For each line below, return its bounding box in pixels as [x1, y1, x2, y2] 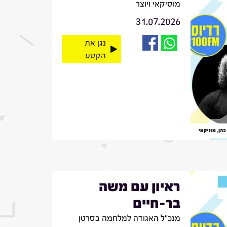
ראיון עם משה [98, 178, 180, 195]
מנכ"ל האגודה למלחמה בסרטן [78, 213, 180, 223]
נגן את [84, 37, 106, 48]
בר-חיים [132, 195, 180, 211]
